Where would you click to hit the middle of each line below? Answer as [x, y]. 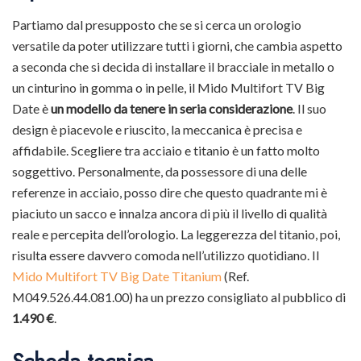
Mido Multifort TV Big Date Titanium [117, 276]
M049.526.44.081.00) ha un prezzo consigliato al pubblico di [179, 297]
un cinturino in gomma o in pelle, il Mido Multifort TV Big [168, 88]
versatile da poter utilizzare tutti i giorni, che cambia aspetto [177, 46]
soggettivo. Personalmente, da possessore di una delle [160, 172]
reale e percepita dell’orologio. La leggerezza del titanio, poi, [176, 234]
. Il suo [309, 109]
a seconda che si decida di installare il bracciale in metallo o [173, 67]
